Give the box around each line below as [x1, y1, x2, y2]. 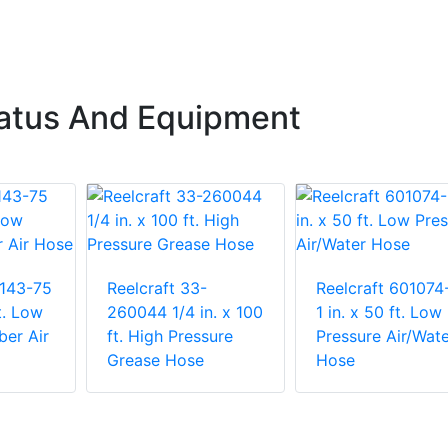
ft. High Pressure [107, 326, 233, 347]
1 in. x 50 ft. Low [315, 302, 442, 323]
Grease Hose [107, 350, 204, 371]
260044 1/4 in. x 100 [107, 302, 263, 323]
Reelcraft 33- [107, 278, 207, 299]
